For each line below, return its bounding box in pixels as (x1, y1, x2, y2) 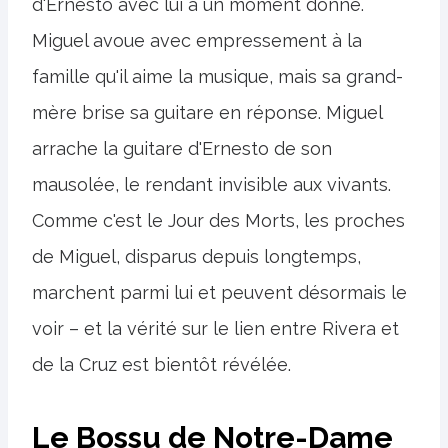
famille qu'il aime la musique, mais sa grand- (32, 65, 403, 87)
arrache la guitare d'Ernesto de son (32, 137, 332, 159)
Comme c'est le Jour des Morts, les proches (32, 209, 405, 231)
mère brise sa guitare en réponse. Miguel (32, 101, 382, 123)
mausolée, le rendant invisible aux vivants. (32, 173, 391, 195)
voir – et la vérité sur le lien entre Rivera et (32, 317, 399, 339)
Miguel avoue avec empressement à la (32, 29, 362, 51)
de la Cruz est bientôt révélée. (32, 353, 291, 375)
